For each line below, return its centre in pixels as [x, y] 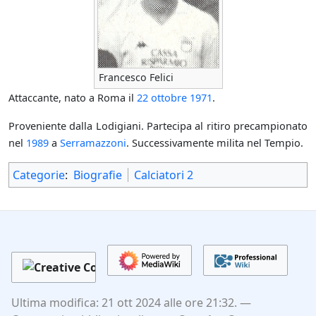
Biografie [98, 175]
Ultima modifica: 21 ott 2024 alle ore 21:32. [124, 302]
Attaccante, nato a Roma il [73, 98]
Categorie [39, 175]
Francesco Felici [136, 78]
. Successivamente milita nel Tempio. [215, 143]
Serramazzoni [93, 143]
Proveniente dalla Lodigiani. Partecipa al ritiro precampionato [158, 126]
